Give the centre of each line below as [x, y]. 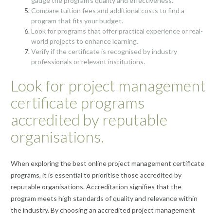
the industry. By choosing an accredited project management [103, 210]
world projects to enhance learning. [85, 41]
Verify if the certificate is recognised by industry [104, 52]
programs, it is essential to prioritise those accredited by [96, 175]
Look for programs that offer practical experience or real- [117, 31]
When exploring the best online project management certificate [108, 163]
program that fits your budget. [77, 21]
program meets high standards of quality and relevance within [104, 198]
